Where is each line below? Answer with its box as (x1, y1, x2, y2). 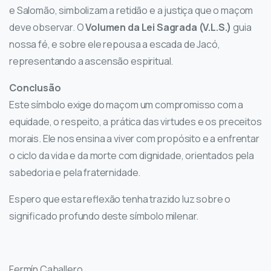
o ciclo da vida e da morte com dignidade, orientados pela (9, 149, 254, 163)
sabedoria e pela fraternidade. (9, 166, 141, 180)
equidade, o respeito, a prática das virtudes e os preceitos (9, 115, 262, 129)
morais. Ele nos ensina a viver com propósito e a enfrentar (9, 132, 260, 146)
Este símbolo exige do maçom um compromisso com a (9, 98, 244, 112)
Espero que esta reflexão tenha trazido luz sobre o (9, 192, 231, 206)
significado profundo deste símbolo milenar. (9, 209, 199, 223)
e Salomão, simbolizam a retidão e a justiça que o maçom (9, 4, 253, 18)
